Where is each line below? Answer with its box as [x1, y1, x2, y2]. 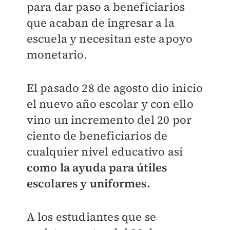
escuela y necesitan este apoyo [26, 31, 193, 46]
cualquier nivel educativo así [26, 144, 183, 159]
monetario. [26, 47, 88, 62]
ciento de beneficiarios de [26, 128, 168, 143]
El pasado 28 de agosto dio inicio [26, 80, 203, 95]
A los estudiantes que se [26, 209, 157, 224]
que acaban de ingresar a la [26, 15, 175, 30]
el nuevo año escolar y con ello [26, 96, 194, 111]
